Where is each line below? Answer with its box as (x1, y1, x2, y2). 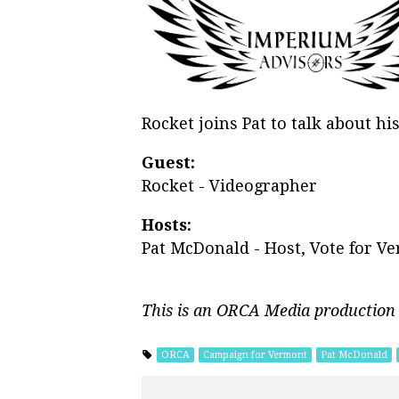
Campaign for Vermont (203, 348, 307, 361)
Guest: (142, 152, 195, 172)
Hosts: (142, 215, 191, 234)
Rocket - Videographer (142, 175, 317, 195)
